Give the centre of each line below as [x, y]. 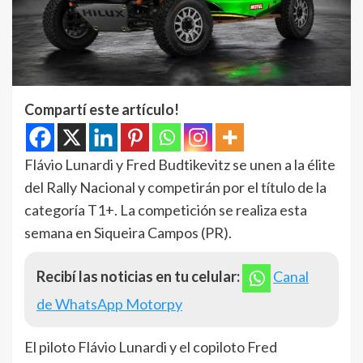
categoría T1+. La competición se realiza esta [166, 209]
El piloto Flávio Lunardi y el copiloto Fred [151, 346]
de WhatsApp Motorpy [109, 303]
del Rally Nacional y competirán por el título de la [175, 187]
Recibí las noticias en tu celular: [138, 276]
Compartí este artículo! [102, 109]
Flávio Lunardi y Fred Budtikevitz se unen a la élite [180, 164]
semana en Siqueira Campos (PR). [128, 232]
